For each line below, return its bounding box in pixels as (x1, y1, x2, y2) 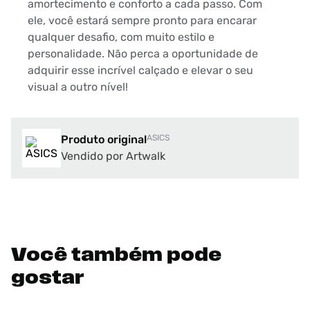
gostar (11, 269, 84, 289)
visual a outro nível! (28, 80, 128, 94)
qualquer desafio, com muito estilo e (28, 30, 215, 44)
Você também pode (11, 246, 221, 266)
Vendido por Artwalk (61, 149, 165, 163)
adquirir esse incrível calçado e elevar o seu (28, 64, 253, 77)
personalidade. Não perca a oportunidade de (28, 47, 258, 61)
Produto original (61, 133, 147, 147)
